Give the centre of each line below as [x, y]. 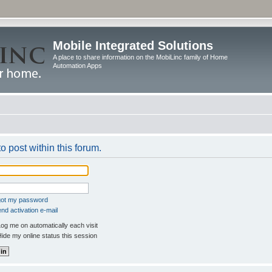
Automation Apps [77, 66]
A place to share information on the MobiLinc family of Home [140, 57]
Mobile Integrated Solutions [133, 46]
